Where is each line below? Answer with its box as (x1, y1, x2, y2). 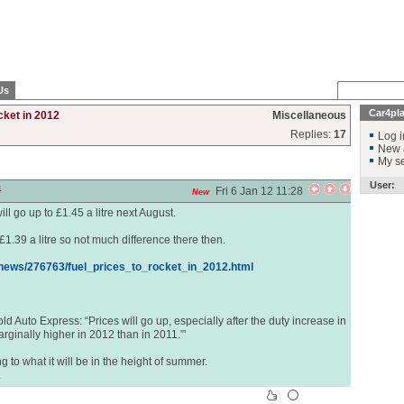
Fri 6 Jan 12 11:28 (216, 185, 308, 197)
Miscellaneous (272, 109, 346, 122)
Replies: (290, 128, 334, 141)
